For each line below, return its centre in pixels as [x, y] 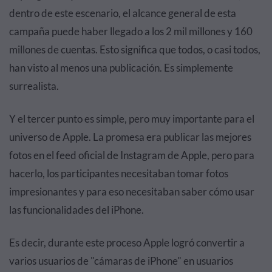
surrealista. [34, 86]
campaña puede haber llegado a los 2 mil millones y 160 [131, 31]
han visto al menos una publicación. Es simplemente [121, 67]
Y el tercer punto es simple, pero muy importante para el [132, 118]
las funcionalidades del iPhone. [76, 209]
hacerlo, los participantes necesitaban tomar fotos [119, 173]
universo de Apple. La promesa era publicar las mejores [130, 137]
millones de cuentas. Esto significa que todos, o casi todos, [135, 49]
